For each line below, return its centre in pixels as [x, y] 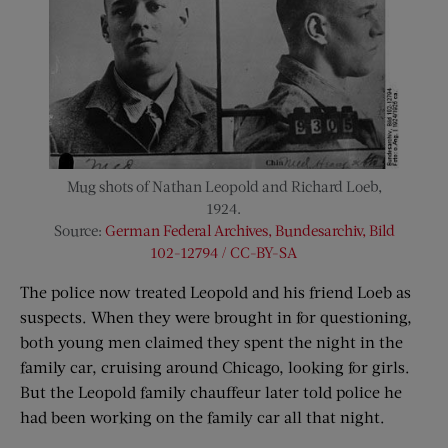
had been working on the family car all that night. [202, 417]
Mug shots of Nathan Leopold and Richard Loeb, [224, 186]
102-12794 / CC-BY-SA [224, 252]
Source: [79, 230]
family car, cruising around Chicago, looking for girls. [215, 367]
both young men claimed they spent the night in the [211, 342]
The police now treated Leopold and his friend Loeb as [215, 292]
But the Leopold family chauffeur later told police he [211, 392]
